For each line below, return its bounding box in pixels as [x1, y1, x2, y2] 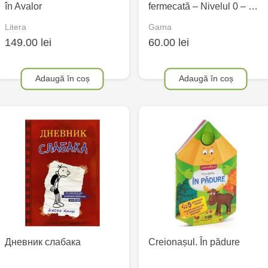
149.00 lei [5, 36, 51, 49]
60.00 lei [148, 36, 189, 49]
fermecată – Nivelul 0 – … [148, 1, 258, 11]
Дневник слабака [5, 237, 81, 248]
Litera [5, 22, 26, 32]
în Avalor [5, 1, 42, 11]
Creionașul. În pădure [148, 237, 240, 248]
